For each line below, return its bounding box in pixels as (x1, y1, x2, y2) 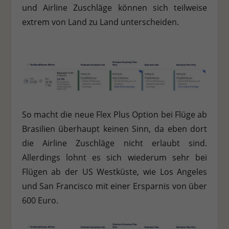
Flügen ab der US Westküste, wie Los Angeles (21, 166, 208, 178)
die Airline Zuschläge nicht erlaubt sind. (21, 138, 208, 149)
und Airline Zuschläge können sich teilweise (21, 2, 208, 13)
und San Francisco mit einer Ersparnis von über (21, 180, 208, 192)
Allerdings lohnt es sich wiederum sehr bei (21, 152, 208, 164)
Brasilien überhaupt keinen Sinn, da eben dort (21, 123, 208, 135)
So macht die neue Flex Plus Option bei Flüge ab (21, 109, 208, 121)
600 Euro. (21, 195, 58, 207)
